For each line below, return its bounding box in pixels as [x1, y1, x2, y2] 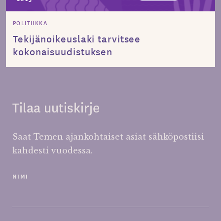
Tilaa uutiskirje [12, 98, 100, 117]
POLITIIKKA [13, 18, 47, 28]
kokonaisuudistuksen [13, 44, 113, 58]
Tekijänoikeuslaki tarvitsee [13, 31, 141, 45]
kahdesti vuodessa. [12, 146, 93, 156]
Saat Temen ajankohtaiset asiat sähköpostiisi [12, 132, 204, 142]
